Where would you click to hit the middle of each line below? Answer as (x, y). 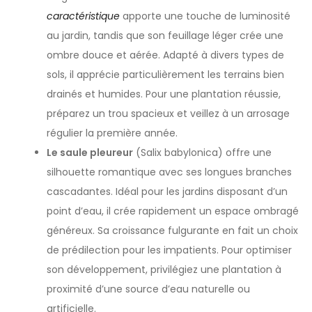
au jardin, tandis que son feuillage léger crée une (165, 35)
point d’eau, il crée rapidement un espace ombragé (173, 211)
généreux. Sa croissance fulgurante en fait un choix (173, 230)
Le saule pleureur (90, 152)
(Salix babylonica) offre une (203, 152)
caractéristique (84, 16)
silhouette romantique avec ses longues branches (170, 172)
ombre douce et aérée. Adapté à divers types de (166, 55)
